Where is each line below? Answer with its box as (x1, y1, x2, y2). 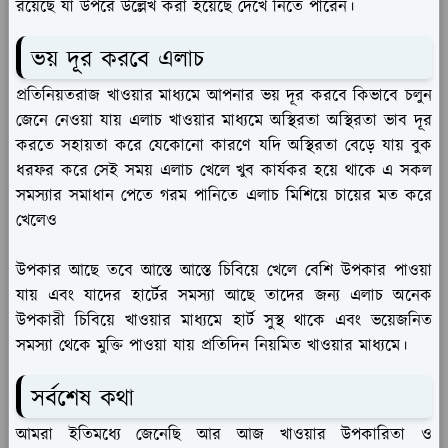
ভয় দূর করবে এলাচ (31, 43, 204, 78)
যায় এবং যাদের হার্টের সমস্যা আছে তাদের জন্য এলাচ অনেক (16, 284, 432, 309)
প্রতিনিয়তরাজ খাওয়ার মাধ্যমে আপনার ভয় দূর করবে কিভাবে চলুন (16, 84, 432, 109)
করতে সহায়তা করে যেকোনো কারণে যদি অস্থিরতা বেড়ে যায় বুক (16, 134, 432, 159)
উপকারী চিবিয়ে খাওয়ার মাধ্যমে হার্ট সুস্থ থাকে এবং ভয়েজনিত (16, 309, 432, 334)
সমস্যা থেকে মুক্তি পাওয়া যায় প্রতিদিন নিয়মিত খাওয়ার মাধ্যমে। (16, 334, 407, 359)
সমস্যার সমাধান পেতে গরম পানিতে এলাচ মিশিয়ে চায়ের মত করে (16, 184, 432, 209)
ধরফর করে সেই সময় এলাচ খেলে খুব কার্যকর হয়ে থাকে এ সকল (16, 159, 432, 184)
